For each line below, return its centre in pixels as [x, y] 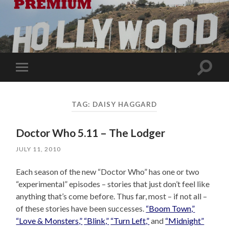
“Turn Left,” [130, 221]
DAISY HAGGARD [125, 104]
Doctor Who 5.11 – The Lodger [91, 133]
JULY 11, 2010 [39, 149]
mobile [36, 83]
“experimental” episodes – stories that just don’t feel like [113, 184]
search [216, 79]
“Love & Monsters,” [49, 221]
